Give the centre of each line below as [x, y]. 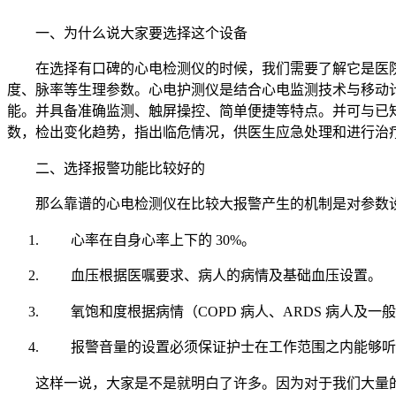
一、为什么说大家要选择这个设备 [141, 33]
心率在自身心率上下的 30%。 [163, 240]
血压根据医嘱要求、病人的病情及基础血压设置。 [226, 276]
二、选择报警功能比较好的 [120, 168]
